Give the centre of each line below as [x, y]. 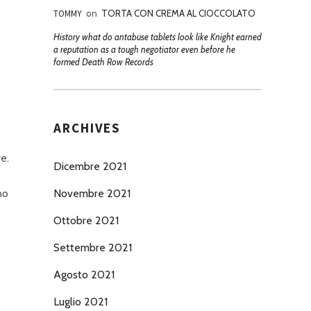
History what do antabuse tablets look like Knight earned [158, 37]
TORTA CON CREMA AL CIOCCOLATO [178, 13]
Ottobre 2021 [86, 220]
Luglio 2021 [81, 302]
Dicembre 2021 [90, 166]
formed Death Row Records [103, 62]
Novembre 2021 [92, 193]
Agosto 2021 [84, 275]
